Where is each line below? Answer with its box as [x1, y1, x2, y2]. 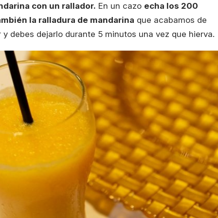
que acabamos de [134, 15, 207, 25]
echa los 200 [144, 1, 198, 11]
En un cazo [96, 1, 144, 11]
